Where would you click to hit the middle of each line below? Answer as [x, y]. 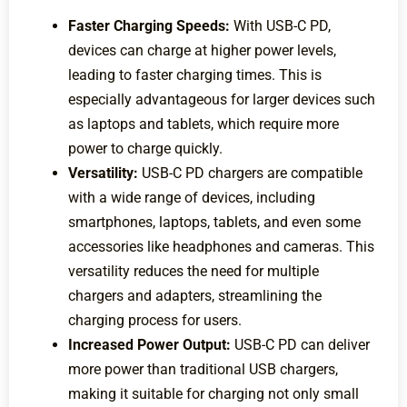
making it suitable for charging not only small [213, 394]
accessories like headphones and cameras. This [221, 247]
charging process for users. [155, 321]
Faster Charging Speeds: [149, 26]
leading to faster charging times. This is [195, 75]
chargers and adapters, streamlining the [195, 296]
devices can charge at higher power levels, [202, 51]
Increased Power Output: [151, 345]
